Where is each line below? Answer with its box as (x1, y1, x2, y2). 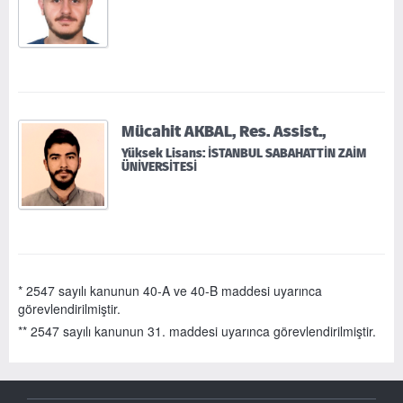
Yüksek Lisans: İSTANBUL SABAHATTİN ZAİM (121, 144, 366, 162)
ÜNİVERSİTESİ (121, 157, 197, 175)
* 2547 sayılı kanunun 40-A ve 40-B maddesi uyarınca (18, 281, 322, 300)
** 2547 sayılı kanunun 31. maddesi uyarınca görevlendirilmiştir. (18, 321, 376, 340)
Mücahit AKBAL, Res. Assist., (121, 119, 326, 142)
